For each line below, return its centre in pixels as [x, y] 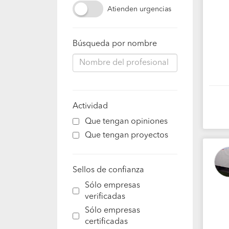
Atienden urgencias [139, 9]
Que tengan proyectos [127, 135]
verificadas [105, 197]
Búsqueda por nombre [115, 44]
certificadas [106, 222]
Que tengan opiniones [126, 122]
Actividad [90, 106]
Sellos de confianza [108, 170]
